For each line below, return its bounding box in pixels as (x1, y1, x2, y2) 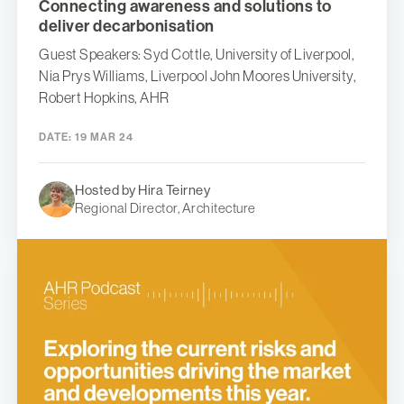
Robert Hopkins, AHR (39, 89, 170, 106)
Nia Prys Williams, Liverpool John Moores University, (39, 68, 356, 85)
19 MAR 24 (72, 131, 133, 144)
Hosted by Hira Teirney (75, 182, 210, 198)
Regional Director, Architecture (75, 200, 256, 216)
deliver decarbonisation (39, 16, 215, 37)
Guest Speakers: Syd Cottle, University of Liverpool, (39, 46, 354, 63)
